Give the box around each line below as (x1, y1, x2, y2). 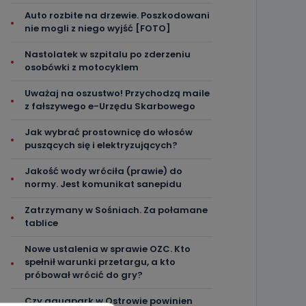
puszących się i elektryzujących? (24, 139, 178, 152)
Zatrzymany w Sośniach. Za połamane (24, 204, 208, 217)
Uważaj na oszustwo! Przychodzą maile (24, 87, 210, 100)
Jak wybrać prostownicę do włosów (24, 126, 193, 139)
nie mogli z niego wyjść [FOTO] (24, 22, 171, 35)
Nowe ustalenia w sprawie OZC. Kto (24, 242, 191, 255)
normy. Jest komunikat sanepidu (24, 178, 182, 191)
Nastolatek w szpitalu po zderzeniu (24, 48, 191, 61)
